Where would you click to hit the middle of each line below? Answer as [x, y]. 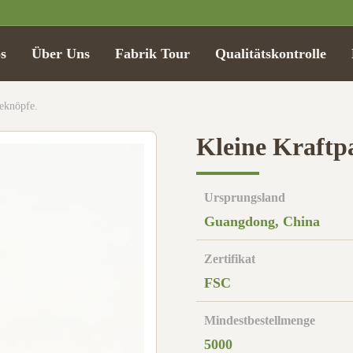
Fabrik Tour [152, 54]
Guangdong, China [262, 221]
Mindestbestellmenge [260, 320]
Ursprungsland [245, 197]
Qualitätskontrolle [271, 54]
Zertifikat [230, 259]
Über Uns [61, 54]
